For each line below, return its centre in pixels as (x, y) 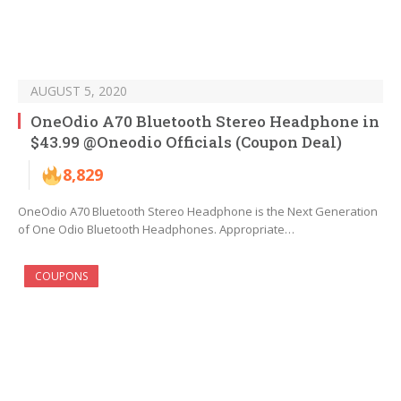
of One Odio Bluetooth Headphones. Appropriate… (156, 230)
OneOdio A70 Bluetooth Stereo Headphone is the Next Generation (198, 212)
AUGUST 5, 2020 (79, 91)
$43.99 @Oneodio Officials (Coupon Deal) (186, 142)
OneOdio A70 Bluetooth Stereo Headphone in (205, 122)
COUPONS (61, 277)
